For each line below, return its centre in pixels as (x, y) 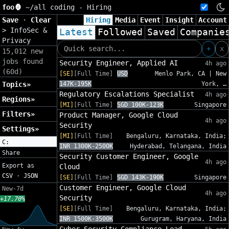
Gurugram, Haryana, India (184, 219)
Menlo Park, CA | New (191, 74)
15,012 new (22, 51)
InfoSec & (29, 30)
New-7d (13, 189)
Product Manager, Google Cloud (119, 115)
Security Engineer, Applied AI (119, 63)
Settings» (20, 129)
